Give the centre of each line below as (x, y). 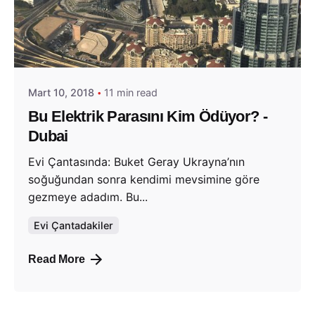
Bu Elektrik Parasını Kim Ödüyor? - (148, 117)
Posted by (96, 32)
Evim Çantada (107, 46)
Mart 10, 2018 (61, 92)
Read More (57, 259)
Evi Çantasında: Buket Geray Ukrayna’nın (136, 161)
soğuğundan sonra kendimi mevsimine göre (144, 179)
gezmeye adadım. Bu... (88, 197)
